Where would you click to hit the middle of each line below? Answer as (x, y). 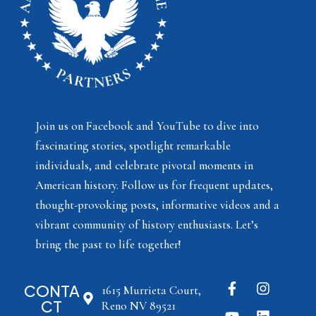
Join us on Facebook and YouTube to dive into (147, 126)
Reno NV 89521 (138, 306)
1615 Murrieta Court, (151, 291)
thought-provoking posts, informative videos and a (157, 205)
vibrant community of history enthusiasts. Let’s (147, 225)
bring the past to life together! (108, 245)
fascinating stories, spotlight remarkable (133, 146)
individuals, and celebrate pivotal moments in (144, 166)
